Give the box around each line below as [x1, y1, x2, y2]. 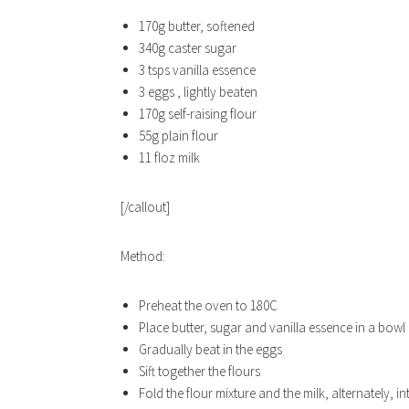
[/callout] [121, 198, 170, 215]
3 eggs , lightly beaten [139, 83, 257, 100]
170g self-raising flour [139, 105, 257, 122]
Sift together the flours [139, 362, 260, 380]
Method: [121, 247, 165, 265]
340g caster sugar [139, 39, 236, 57]
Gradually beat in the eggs [139, 341, 282, 358]
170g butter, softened [139, 17, 255, 35]
